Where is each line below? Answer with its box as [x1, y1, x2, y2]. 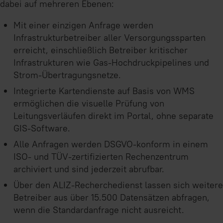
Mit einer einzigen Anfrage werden [13, 19, 153, 31]
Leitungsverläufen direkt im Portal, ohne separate [13, 110, 214, 122]
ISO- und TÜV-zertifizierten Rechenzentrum [13, 151, 189, 163]
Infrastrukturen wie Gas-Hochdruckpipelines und [13, 56, 209, 68]
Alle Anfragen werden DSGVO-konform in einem [13, 138, 208, 150]
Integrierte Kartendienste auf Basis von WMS [13, 85, 195, 97]
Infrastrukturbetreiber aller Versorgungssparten [13, 31, 206, 43]
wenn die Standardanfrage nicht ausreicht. [13, 204, 184, 216]
